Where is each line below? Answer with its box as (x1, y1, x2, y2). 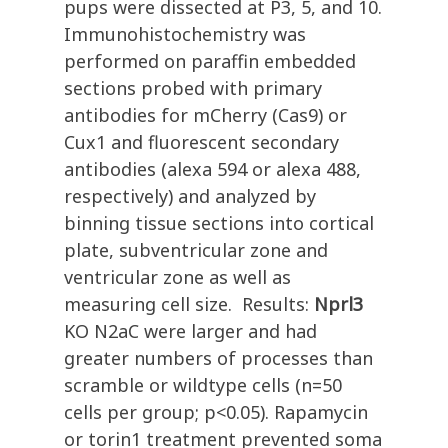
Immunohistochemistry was (64, 22, 306, 47)
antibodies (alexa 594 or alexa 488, (64, 157, 361, 182)
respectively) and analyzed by (64, 184, 316, 209)
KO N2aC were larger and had (64, 319, 317, 344)
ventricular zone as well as (64, 265, 291, 290)
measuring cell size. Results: (64, 292, 314, 317)
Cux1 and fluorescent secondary (64, 130, 339, 155)
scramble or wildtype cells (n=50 (64, 373, 342, 398)
